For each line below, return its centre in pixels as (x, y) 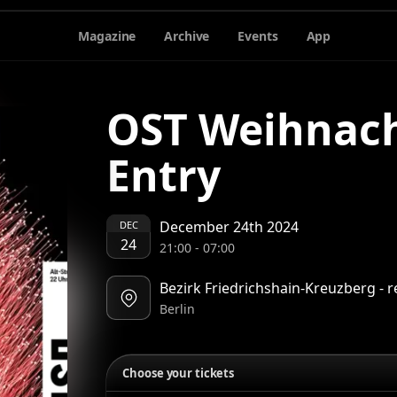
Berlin (178, 309)
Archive (187, 35)
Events (258, 35)
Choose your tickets (179, 373)
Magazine (107, 35)
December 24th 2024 (230, 227)
